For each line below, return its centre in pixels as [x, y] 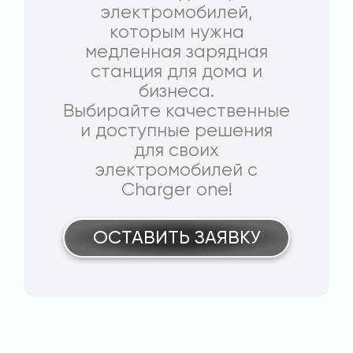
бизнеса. [176, 92]
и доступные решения [176, 132]
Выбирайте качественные [176, 112]
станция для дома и [176, 72]
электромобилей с [176, 171]
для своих [176, 151]
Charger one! [176, 191]
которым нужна [176, 33]
